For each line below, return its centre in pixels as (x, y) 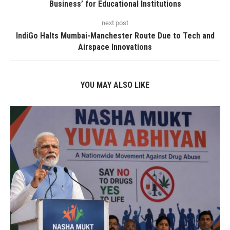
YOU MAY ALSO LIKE (115, 85)
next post (115, 23)
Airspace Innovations (115, 47)
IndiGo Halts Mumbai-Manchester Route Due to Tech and (115, 35)
